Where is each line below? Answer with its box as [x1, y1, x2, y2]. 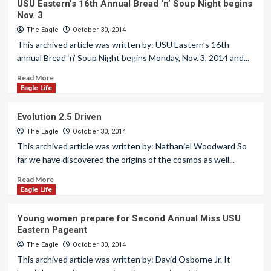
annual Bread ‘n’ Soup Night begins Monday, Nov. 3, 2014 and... [16, 53, 249, 63]
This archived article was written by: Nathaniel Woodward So [16, 141, 247, 151]
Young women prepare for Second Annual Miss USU [16, 213, 241, 224]
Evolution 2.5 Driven [16, 111, 102, 122]
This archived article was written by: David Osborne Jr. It [16, 254, 230, 264]
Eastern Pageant [16, 224, 87, 235]
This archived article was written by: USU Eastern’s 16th [16, 39, 229, 50]
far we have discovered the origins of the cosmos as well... [16, 154, 235, 165]
